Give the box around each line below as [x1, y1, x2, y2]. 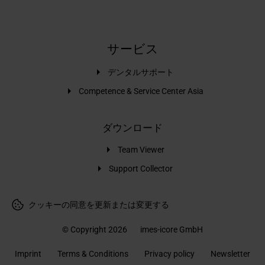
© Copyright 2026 [62, 224, 128, 234]
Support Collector [109, 163, 173, 173]
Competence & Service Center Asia [78, 86, 203, 96]
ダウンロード [102, 121, 163, 134]
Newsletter [211, 248, 251, 258]
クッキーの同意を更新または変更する [28, 199, 170, 209]
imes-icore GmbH [140, 224, 203, 234]
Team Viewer [117, 144, 164, 154]
